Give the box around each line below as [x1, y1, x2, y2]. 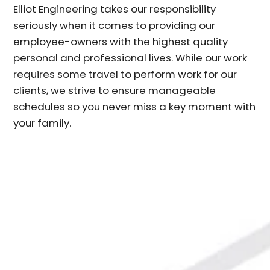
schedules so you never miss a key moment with [13, 99, 256, 114]
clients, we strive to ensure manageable [13, 83, 216, 98]
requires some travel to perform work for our [13, 66, 237, 81]
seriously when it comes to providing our [13, 17, 216, 33]
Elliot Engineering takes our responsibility [13, 1, 216, 16]
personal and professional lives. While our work [13, 50, 248, 65]
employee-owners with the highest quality [13, 34, 228, 49]
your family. [13, 115, 72, 130]
